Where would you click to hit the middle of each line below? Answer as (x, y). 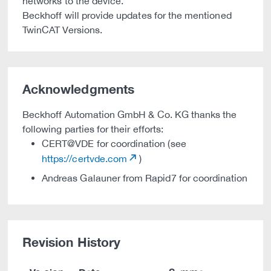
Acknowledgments (78, 89)
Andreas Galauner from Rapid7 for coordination (145, 178)
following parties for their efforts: (93, 129)
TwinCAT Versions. (62, 30)
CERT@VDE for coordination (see (114, 143)
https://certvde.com (85, 158)
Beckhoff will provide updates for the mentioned (127, 15)
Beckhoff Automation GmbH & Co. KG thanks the (130, 114)
